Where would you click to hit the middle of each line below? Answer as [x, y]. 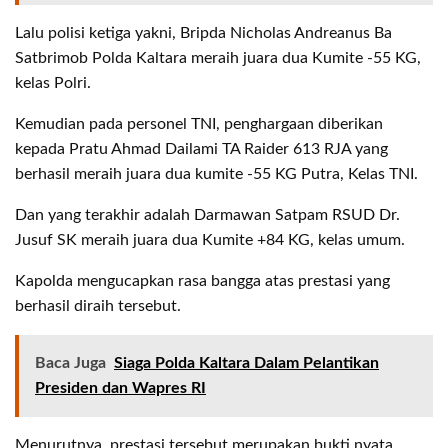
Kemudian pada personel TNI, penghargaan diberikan [199, 123]
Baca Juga [70, 362]
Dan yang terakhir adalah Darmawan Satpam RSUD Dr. [207, 214]
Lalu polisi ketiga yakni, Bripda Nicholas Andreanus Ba [203, 32]
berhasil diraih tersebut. [98, 305]
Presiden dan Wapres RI [120, 387]
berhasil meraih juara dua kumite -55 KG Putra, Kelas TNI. [216, 173]
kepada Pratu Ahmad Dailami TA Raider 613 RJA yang [201, 148]
